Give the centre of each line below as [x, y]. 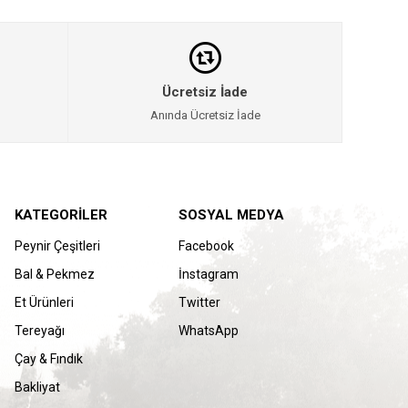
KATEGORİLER [61, 215]
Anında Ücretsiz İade [205, 115]
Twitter [199, 302]
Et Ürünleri [44, 302]
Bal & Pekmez [55, 274]
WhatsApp [209, 331]
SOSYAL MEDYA [231, 215]
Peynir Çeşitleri [57, 246]
